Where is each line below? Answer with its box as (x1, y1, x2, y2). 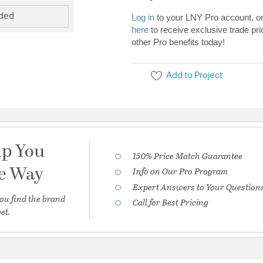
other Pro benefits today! (131, 37, 225, 48)
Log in (131, 12, 154, 23)
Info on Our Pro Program (133, 164, 228, 178)
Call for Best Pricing (133, 195, 209, 209)
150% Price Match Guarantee (133, 149, 243, 163)
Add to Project (166, 71, 223, 80)
